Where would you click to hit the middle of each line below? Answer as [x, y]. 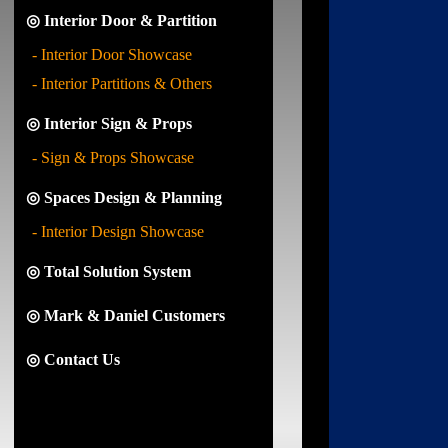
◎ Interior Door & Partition [121, 20]
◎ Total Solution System [108, 271]
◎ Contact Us [73, 359]
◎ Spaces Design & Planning [124, 197]
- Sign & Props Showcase [113, 157]
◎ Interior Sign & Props [109, 123]
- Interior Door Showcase [112, 54]
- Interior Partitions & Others [122, 83]
